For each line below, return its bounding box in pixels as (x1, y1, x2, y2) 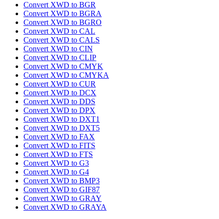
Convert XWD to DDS (23, 97, 95, 106)
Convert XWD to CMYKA (23, 71, 109, 80)
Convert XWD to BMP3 (23, 176, 100, 185)
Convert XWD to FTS (23, 150, 93, 159)
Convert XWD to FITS (23, 141, 95, 150)
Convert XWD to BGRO (23, 18, 102, 27)
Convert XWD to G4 (23, 168, 89, 176)
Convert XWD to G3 (23, 159, 89, 168)
